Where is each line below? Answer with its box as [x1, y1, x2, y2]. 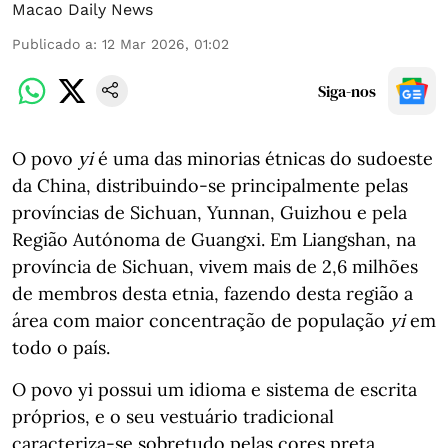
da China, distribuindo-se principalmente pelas [12, 174, 408, 197]
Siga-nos [318, 80, 376, 102]
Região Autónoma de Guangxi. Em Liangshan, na [12, 228, 416, 251]
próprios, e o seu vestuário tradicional [12, 405, 334, 428]
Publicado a [12, 36, 93, 52]
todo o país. [12, 336, 110, 359]
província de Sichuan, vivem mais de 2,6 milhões [12, 255, 418, 278]
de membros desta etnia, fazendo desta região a [12, 282, 413, 305]
